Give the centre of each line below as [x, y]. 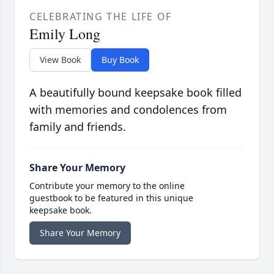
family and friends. [78, 126]
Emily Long [65, 33]
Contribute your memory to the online [107, 185]
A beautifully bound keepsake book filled [135, 92]
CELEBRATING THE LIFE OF [101, 16]
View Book [60, 59]
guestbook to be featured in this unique [111, 198]
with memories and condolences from [128, 109]
